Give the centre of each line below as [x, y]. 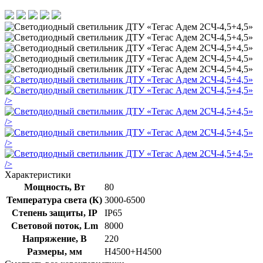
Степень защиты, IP [54, 213]
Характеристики [38, 174]
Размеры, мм [54, 251]
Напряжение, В [54, 238]
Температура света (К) [54, 200]
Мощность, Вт [54, 187]
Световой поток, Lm [54, 225]
